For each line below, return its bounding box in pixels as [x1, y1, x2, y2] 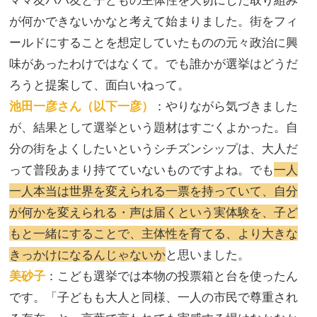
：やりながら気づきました [154, 98, 298, 114]
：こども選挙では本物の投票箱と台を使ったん [45, 268, 298, 284]
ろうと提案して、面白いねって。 [9, 77, 190, 93]
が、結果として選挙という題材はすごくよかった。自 [9, 120, 298, 135]
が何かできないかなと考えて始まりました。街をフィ [9, 13, 298, 29]
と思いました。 [166, 247, 250, 263]
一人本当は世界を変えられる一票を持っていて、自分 [9, 183, 298, 199]
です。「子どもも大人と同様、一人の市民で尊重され [9, 289, 298, 305]
